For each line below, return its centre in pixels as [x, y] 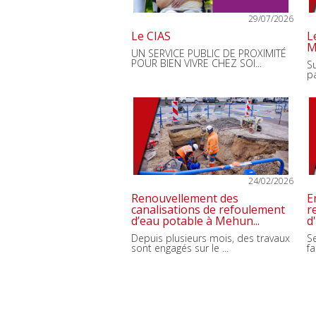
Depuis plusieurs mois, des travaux [211, 238]
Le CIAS [151, 36]
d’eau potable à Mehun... [195, 221]
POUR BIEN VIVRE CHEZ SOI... [196, 63]
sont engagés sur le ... [180, 248]
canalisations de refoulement [208, 209]
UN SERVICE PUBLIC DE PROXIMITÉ [209, 53]
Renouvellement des [185, 198]
